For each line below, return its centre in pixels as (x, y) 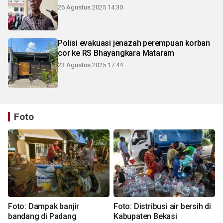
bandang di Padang (42, 216)
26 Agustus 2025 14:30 (90, 7)
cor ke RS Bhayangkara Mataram (116, 53)
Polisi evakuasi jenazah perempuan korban (134, 43)
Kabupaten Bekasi (145, 216)
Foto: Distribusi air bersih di (162, 206)
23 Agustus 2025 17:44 (90, 65)
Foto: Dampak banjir (44, 206)
